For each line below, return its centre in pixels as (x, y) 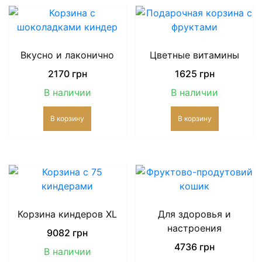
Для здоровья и (195, 214)
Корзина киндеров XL (68, 214)
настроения (195, 228)
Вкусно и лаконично (68, 55)
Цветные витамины (195, 55)
